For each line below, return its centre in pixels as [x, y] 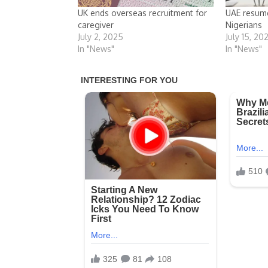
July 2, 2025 [100, 36]
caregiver [96, 25]
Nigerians [244, 25]
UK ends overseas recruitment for [142, 13]
